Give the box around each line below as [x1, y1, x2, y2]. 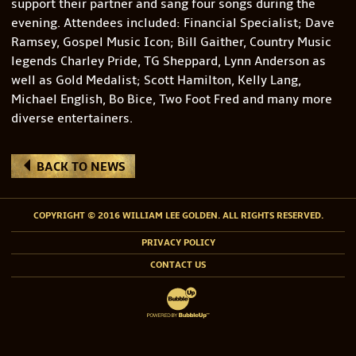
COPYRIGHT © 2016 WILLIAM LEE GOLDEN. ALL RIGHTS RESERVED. [33, 209, 323, 222]
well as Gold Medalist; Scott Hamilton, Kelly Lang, [10, 72, 301, 89]
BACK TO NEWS [33, 159, 126, 176]
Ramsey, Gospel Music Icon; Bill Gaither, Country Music [10, 34, 331, 51]
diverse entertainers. [10, 110, 133, 127]
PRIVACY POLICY [141, 236, 215, 249]
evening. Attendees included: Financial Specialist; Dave [10, 15, 335, 32]
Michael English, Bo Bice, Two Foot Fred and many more [10, 91, 332, 108]
